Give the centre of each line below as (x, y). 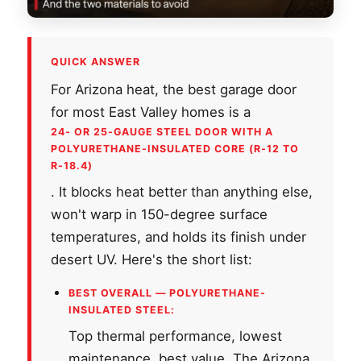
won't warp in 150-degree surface (159, 214)
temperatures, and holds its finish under (178, 237)
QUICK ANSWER (95, 61)
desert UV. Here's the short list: (151, 259)
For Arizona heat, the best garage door (174, 89)
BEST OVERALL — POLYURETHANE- (167, 293)
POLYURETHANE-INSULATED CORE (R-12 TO (175, 148)
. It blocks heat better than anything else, (182, 191)
